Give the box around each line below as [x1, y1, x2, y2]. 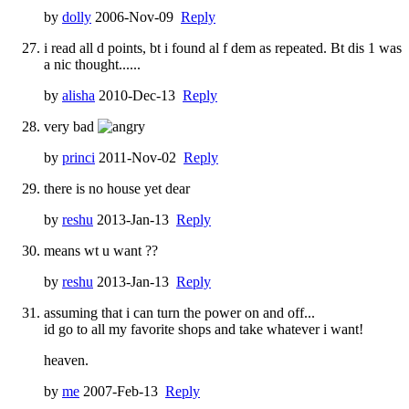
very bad [44, 118, 98, 134]
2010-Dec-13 [95, 87, 183, 103]
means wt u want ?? [44, 242, 158, 258]
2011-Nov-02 [95, 149, 184, 165]
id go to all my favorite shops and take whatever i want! [44, 320, 363, 337]
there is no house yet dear [44, 180, 190, 196]
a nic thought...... [44, 56, 141, 72]
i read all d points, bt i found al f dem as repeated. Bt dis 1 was [44, 39, 402, 56]
